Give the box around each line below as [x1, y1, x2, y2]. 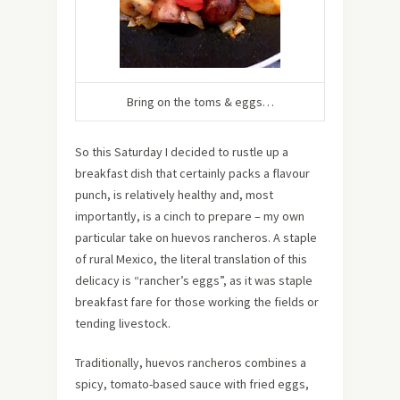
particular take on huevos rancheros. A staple [75, 229, 317, 246]
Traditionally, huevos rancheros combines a [75, 354, 306, 371]
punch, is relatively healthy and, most [75, 187, 273, 203]
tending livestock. [75, 315, 171, 331]
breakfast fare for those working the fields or [75, 294, 319, 310]
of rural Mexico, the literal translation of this [75, 251, 307, 267]
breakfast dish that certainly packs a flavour [75, 165, 310, 181]
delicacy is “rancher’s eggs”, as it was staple [75, 272, 312, 288]
